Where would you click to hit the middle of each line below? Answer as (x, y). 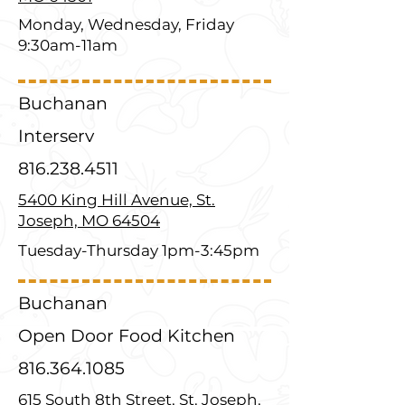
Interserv (56, 136)
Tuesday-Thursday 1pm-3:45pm (139, 250)
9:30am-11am (68, 45)
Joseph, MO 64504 (89, 221)
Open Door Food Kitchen (127, 336)
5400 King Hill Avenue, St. (117, 200)
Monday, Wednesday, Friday (126, 24)
